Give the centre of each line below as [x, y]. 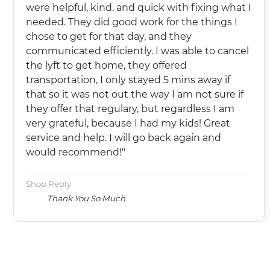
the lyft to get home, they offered [106, 65]
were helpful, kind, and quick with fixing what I [139, 7]
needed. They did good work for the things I [132, 22]
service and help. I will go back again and [124, 137]
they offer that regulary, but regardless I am [130, 108]
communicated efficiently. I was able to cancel [137, 51]
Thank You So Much [86, 198]
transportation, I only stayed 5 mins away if [128, 80]
